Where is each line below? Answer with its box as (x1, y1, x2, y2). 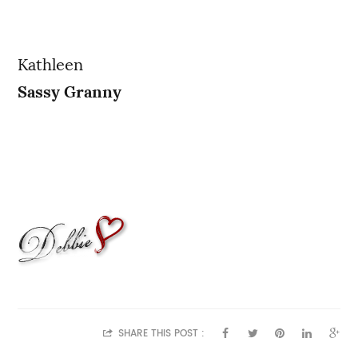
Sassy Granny (18, 83, 122, 100)
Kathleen (18, 56, 84, 73)
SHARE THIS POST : (114, 328, 205, 338)
